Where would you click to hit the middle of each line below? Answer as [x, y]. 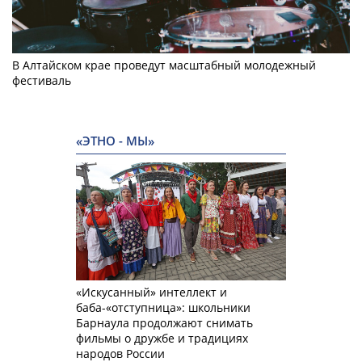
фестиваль [42, 81]
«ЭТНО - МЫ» [115, 141]
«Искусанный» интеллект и [152, 293]
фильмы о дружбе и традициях [162, 339]
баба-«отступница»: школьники [163, 308]
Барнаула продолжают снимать [164, 323]
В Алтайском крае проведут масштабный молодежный [164, 65]
